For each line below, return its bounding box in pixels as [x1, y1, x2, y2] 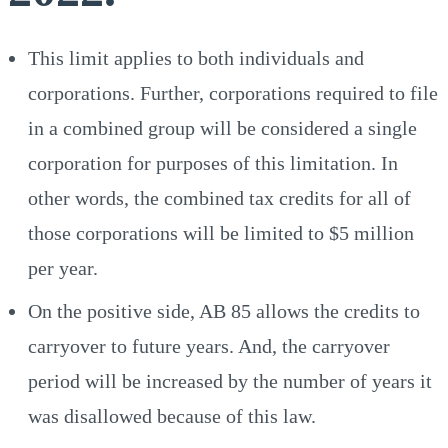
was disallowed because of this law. [28, 404, 316, 427]
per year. [28, 256, 98, 279]
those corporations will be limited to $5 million [28, 221, 414, 244]
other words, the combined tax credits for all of [28, 186, 411, 209]
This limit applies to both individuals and [28, 46, 364, 69]
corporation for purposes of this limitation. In [28, 151, 398, 174]
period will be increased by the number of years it [28, 369, 432, 392]
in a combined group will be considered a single [28, 116, 417, 139]
